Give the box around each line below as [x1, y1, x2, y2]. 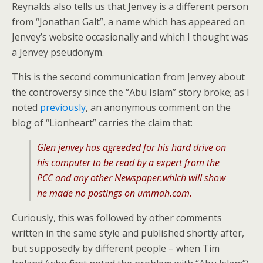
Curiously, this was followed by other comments [12, 211, 222, 224]
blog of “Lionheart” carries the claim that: [12, 116, 193, 129]
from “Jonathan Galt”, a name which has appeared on [12, 15, 245, 28]
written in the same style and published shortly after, [12, 227, 244, 240]
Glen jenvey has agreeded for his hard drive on [37, 141, 226, 154]
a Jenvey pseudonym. [12, 46, 104, 59]
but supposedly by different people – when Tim [12, 242, 220, 255]
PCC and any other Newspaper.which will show [37, 171, 225, 184]
